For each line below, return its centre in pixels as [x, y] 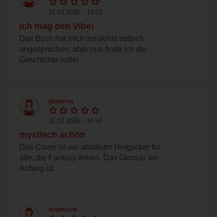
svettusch [63, 209]
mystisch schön [52, 134]
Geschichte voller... [52, 60]
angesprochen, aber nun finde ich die [83, 49]
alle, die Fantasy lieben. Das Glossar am [89, 157]
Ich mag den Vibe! [57, 26]
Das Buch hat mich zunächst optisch [82, 38]
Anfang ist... [39, 168]
